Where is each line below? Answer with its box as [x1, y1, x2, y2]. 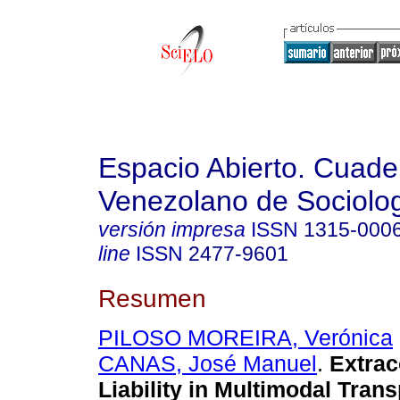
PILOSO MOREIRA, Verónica [98, 325, 393, 351]
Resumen [98, 283, 206, 312]
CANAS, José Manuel [98, 351, 317, 377]
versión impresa [98, 218, 246, 241]
